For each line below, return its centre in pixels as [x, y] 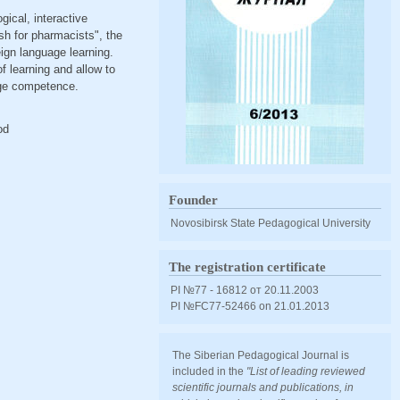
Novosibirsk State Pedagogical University [271, 223]
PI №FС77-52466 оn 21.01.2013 [250, 306]
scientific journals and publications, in [263, 387]
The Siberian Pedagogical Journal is [261, 355]
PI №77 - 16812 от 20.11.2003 [245, 290]
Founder [194, 200]
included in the [210, 371]
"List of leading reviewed [306, 371]
